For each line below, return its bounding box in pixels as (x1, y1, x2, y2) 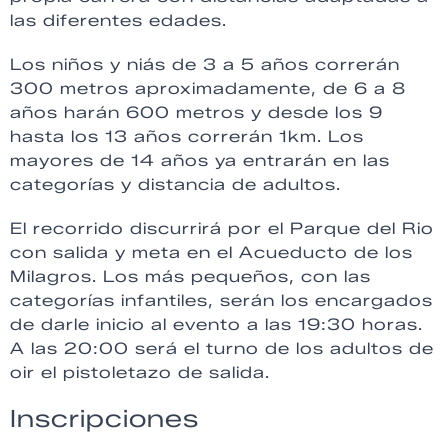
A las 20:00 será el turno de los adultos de (10, 339, 434, 359)
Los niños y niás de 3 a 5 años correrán (10, 55, 400, 75)
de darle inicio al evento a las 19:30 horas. (10, 315, 423, 335)
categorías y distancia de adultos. (10, 175, 341, 195)
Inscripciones (10, 404, 199, 434)
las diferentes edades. (10, 11, 227, 31)
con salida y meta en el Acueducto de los (10, 243, 413, 263)
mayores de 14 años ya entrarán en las (10, 151, 390, 171)
